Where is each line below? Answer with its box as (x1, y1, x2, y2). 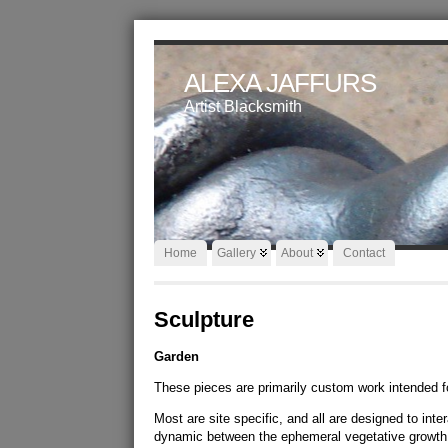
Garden (154, 349, 200, 364)
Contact (343, 246, 386, 260)
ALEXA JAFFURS (184, 68, 377, 98)
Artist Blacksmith (184, 98, 303, 115)
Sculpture (154, 307, 255, 332)
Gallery (217, 246, 257, 260)
